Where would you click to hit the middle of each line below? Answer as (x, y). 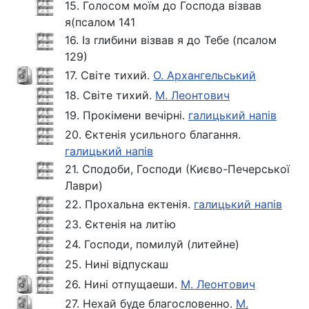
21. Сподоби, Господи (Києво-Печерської (177, 169)
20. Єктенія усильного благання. (153, 134)
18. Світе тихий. (110, 95)
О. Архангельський (205, 75)
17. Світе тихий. (109, 75)
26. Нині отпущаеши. (123, 284)
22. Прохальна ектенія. (129, 204)
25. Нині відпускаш (117, 264)
